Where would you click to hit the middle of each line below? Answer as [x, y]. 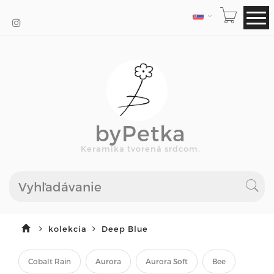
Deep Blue [125, 229]
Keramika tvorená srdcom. [141, 149]
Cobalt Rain [50, 261]
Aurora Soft [167, 261]
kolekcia [69, 229]
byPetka [140, 133]
